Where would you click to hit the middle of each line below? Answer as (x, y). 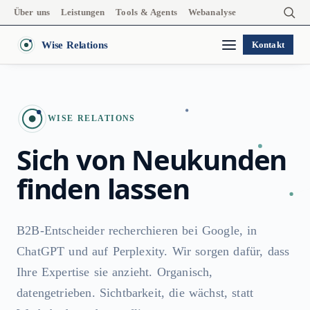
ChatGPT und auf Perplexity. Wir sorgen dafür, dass (153, 251)
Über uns (32, 12)
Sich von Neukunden (152, 159)
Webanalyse (212, 12)
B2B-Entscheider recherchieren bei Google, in (137, 230)
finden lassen (103, 188)
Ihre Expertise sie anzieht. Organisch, (115, 272)
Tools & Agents (146, 12)
